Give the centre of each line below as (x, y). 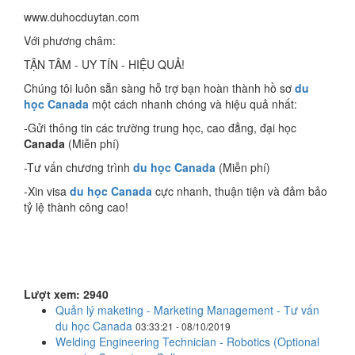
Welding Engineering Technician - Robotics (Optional (187, 342)
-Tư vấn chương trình (78, 167)
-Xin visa (47, 191)
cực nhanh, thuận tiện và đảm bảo (240, 191)
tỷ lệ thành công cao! (76, 207)
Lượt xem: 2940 (66, 294)
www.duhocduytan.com (82, 17)
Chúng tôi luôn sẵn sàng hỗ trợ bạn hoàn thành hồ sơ (159, 88)
